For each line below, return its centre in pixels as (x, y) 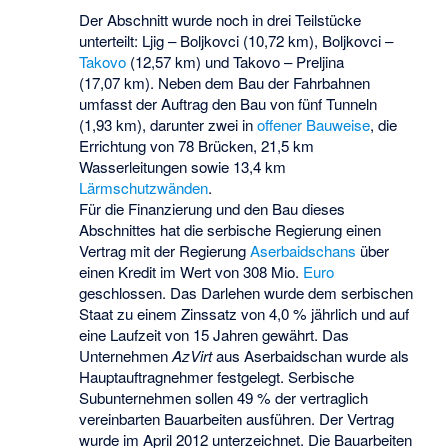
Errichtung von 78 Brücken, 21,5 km (197, 145)
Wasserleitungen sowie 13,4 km (183, 166)
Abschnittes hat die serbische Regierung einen (230, 229)
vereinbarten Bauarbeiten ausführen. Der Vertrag (237, 418)
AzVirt (192, 355)
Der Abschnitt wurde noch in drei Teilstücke (220, 19)
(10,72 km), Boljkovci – (316, 40)
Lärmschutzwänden (144, 187)
